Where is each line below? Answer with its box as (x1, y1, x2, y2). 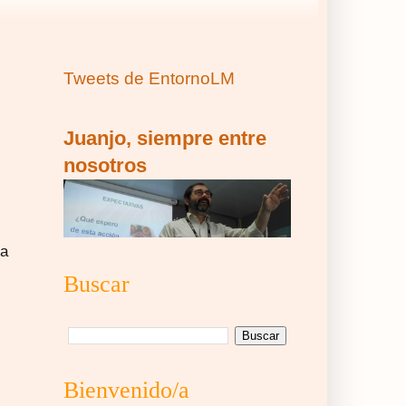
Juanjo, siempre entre (63, 127, 266, 150)
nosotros (63, 154, 147, 178)
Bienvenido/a (63, 377, 189, 404)
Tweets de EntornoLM (63, 69, 235, 89)
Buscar (63, 271, 130, 298)
